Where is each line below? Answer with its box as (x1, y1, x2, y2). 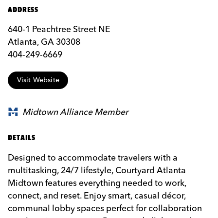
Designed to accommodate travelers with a (8, 152, 178, 163)
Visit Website (17, 75, 59, 85)
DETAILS (8, 132, 36, 142)
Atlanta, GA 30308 (8, 36, 80, 47)
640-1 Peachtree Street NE (8, 24, 110, 35)
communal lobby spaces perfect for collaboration (8, 202, 202, 213)
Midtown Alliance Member (22, 106, 128, 117)
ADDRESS (8, 4, 39, 14)
